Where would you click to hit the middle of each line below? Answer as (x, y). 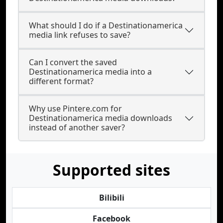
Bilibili (111, 198)
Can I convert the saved (73, 62)
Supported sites (111, 170)
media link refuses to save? (80, 35)
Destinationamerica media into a (90, 72)
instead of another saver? (77, 127)
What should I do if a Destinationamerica (106, 25)
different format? (61, 81)
